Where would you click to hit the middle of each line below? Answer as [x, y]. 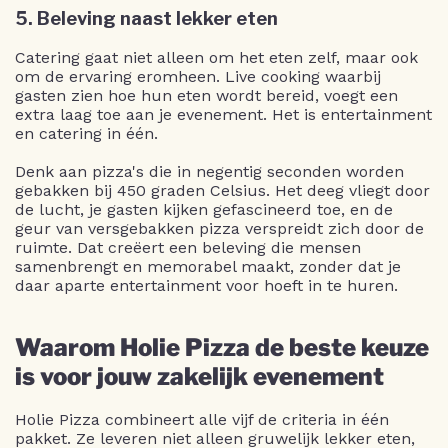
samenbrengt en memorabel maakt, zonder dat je [208, 266]
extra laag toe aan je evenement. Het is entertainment [223, 114]
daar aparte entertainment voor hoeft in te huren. [206, 285]
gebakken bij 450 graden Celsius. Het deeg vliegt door [222, 190]
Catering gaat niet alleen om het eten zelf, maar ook [216, 57]
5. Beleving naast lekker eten [146, 18]
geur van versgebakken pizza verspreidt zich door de [219, 228]
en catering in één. [86, 133]
